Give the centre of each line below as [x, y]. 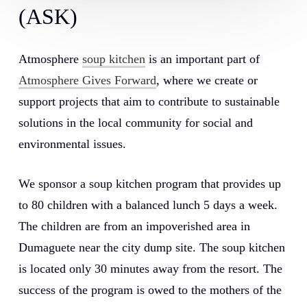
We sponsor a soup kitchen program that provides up [149, 183]
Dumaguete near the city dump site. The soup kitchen [151, 247]
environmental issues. [72, 144]
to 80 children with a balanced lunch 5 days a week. [148, 205]
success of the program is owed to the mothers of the [150, 290]
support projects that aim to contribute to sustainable [149, 101]
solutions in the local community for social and [135, 122]
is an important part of [202, 59]
